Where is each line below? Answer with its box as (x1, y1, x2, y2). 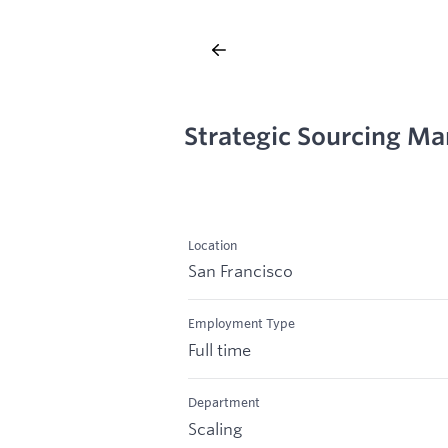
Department (188, 394, 260, 411)
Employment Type (188, 315, 295, 332)
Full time (188, 339, 251, 361)
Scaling (188, 417, 242, 439)
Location (188, 236, 237, 253)
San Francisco (188, 260, 293, 282)
